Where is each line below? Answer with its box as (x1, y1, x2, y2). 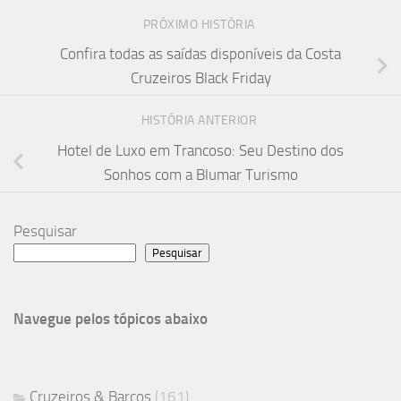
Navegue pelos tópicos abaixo (13, 309, 208, 328)
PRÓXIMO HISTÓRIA (142, 16, 259, 31)
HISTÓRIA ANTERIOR (141, 112, 260, 127)
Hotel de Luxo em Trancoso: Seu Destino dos (57, 141, 344, 159)
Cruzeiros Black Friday (130, 68, 271, 87)
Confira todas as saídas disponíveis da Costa (60, 44, 341, 63)
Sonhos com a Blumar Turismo (103, 165, 298, 183)
